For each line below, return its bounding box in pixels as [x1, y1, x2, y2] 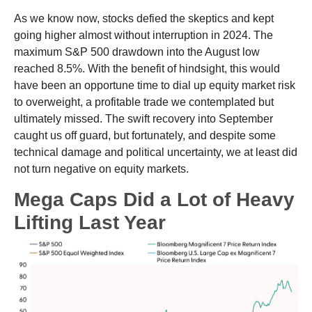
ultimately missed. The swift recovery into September [14, 112, 273, 125]
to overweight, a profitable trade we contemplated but [14, 95, 274, 108]
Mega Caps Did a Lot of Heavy [14, 188, 295, 210]
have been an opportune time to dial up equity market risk [14, 79, 295, 91]
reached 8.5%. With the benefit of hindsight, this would [14, 62, 280, 75]
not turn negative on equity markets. [14, 162, 189, 175]
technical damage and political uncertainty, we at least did [14, 146, 297, 158]
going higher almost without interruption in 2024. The [14, 29, 273, 41]
